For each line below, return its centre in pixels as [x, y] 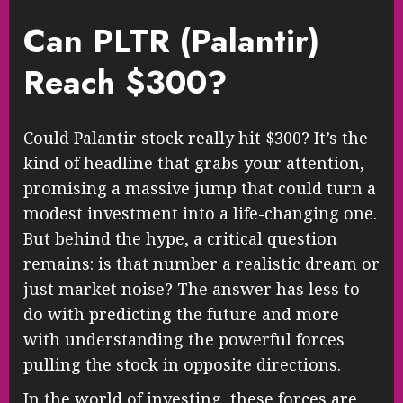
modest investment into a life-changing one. [200, 214]
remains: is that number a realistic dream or [201, 264]
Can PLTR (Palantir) [171, 40]
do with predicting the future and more [181, 314]
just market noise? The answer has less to [192, 289]
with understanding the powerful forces [184, 340]
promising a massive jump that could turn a [200, 188]
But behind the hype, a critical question [180, 239]
